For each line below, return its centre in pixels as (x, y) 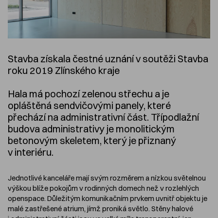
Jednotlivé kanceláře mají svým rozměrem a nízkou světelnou (107, 178)
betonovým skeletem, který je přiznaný (92, 141)
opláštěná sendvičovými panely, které (89, 106)
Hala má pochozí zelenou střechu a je (89, 94)
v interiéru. (32, 152)
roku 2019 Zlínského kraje (64, 71)
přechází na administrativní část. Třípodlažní (103, 117)
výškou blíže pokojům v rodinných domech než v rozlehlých (103, 188)
